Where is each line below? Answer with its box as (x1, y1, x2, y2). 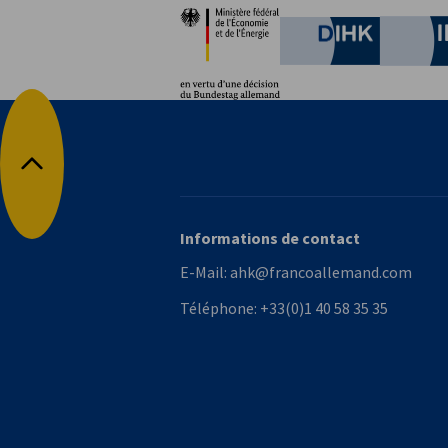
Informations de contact (180, 228, 360, 249)
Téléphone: (180, 298, 260, 319)
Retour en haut (30, 164, 134, 185)
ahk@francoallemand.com (230, 262, 412, 283)
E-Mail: (180, 262, 230, 283)
